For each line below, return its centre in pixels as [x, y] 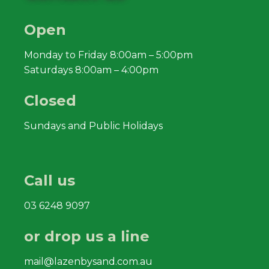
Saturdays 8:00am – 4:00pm [91, 70]
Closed [50, 100]
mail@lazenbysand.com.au [88, 261]
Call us [50, 180]
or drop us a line [87, 236]
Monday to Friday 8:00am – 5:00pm [108, 55]
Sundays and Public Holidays [93, 125]
